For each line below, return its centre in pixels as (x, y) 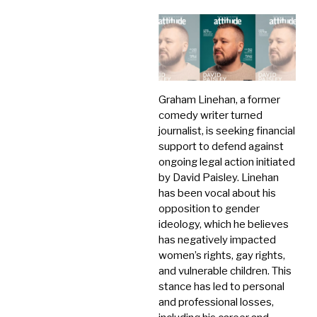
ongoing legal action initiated (226, 162)
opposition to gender (209, 209)
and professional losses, (216, 302)
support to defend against (221, 147)
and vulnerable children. (214, 271)
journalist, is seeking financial (226, 131)
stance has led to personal (221, 287)
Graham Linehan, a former (219, 100)
